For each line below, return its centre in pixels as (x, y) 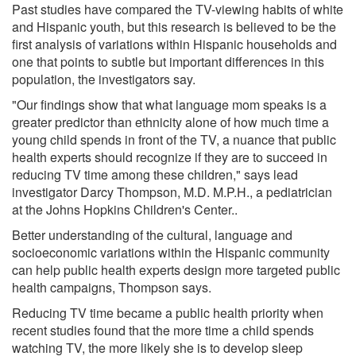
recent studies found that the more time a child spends (163, 330)
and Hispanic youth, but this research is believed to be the (174, 26)
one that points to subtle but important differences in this (168, 61)
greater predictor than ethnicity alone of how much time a (170, 122)
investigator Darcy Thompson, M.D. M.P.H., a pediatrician (172, 192)
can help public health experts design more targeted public (176, 269)
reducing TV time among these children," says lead (155, 174)
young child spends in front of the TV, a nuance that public (174, 139)
